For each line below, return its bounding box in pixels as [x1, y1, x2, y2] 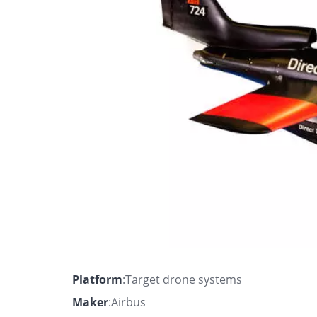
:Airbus [108, 294, 146, 310]
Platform [72, 271, 122, 287]
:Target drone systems [122, 271, 242, 287]
